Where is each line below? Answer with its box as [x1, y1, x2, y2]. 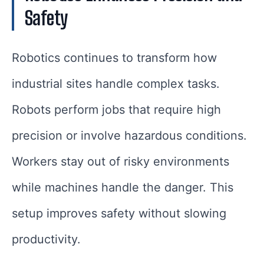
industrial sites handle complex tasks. [12, 77, 220, 91]
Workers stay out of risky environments [12, 154, 229, 169]
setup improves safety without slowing [12, 206, 226, 221]
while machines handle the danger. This [12, 180, 233, 195]
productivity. [12, 232, 81, 247]
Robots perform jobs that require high [12, 103, 221, 117]
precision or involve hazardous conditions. [12, 128, 247, 143]
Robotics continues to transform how [12, 51, 217, 65]
